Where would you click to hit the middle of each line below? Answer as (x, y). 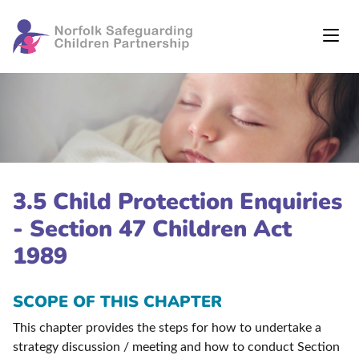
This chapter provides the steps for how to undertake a (167, 328)
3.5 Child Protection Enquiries (177, 202)
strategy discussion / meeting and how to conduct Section (176, 347)
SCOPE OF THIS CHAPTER (117, 302)
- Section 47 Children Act (152, 229)
